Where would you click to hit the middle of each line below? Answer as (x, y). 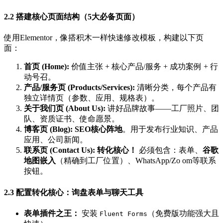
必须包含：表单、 (170, 150)
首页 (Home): (47, 67)
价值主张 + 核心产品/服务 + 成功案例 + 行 (144, 67)
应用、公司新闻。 (56, 140)
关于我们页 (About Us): (65, 109)
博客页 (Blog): (48, 129)
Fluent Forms (123, 214)
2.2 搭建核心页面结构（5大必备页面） (72, 17)
